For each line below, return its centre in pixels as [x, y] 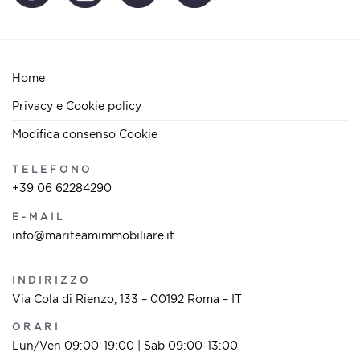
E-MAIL [39, 216]
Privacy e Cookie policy [77, 106]
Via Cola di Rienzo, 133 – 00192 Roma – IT [127, 298]
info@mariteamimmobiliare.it [93, 235]
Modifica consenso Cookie [85, 134]
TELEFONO [52, 170]
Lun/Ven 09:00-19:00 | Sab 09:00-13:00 [125, 345]
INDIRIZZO [51, 280]
